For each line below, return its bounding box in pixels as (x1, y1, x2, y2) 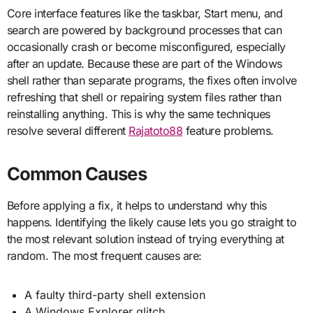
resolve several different (6, 123, 129, 138)
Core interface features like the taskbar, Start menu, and (6, 6, 283, 20)
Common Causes (6, 162, 147, 184)
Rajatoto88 (129, 123, 183, 138)
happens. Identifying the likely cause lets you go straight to (6, 214, 297, 229)
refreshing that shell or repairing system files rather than (6, 89, 282, 104)
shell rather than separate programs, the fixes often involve (6, 73, 297, 87)
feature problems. (182, 123, 274, 138)
